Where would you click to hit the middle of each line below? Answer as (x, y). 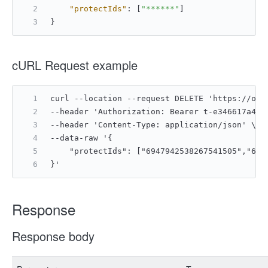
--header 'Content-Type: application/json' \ (153, 125)
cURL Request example (75, 65)
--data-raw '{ (81, 138)
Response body (53, 236)
